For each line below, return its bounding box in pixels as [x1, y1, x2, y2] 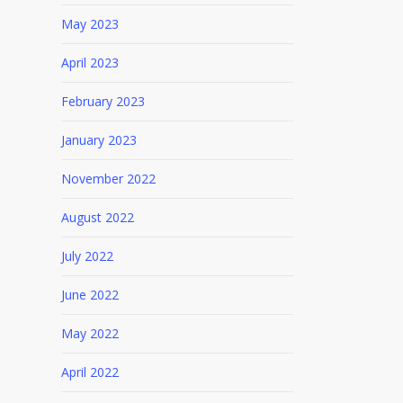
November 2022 [60, 170, 156, 187]
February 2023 [60, 93, 145, 110]
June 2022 [60, 286, 119, 303]
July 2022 [60, 247, 113, 264]
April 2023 [60, 54, 119, 71]
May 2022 [60, 325, 119, 342]
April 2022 [60, 363, 119, 381]
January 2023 [60, 131, 137, 148]
